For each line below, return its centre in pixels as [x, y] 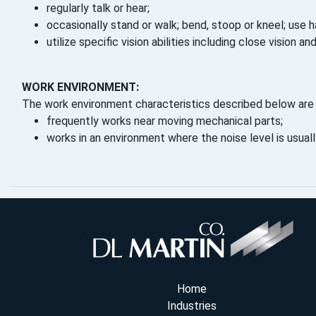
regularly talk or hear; [98, 8]
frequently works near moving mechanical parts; [165, 121]
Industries [192, 305]
